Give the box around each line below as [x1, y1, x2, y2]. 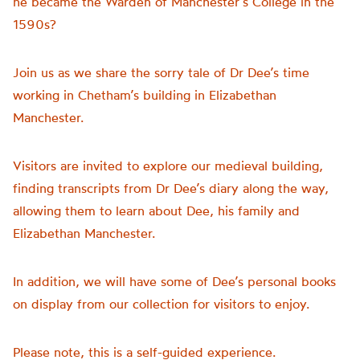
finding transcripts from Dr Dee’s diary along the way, [13, 180, 329, 196]
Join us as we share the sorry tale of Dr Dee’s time [13, 64, 309, 80]
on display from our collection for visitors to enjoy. [13, 296, 309, 312]
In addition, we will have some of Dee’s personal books [13, 273, 336, 289]
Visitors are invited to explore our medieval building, [13, 157, 323, 174]
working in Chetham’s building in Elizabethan [13, 87, 276, 103]
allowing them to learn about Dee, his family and [13, 202, 300, 219]
